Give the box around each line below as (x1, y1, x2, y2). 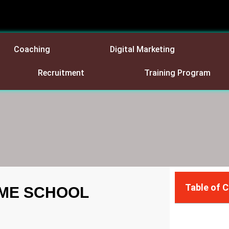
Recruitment (38, 68, 85, 78)
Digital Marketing (109, 44, 175, 54)
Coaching (13, 44, 50, 54)
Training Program (144, 68, 211, 78)
